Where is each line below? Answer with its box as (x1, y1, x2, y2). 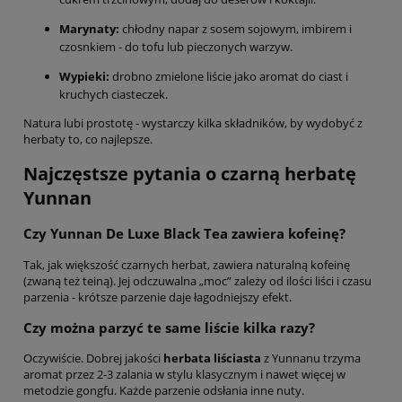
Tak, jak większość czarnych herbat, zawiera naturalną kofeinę (23, 256, 350, 273)
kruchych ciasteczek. (59, 86, 168, 103)
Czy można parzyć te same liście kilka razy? (23, 318, 315, 336)
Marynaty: (59, 21, 119, 38)
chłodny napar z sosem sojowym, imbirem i (119, 21, 352, 38)
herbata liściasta (163, 349, 261, 366)
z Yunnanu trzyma (261, 349, 361, 366)
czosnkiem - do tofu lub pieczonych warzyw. (59, 39, 293, 56)
